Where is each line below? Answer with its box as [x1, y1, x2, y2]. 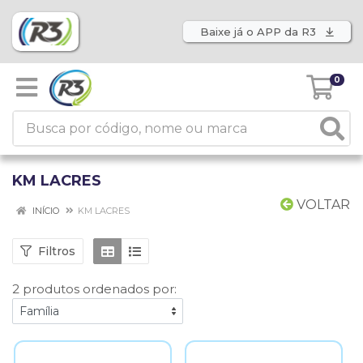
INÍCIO [30, 205, 59, 216]
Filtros [38, 243, 75, 258]
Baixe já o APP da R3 [200, 25, 319, 38]
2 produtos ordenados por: [12, 281, 177, 297]
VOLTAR [293, 197, 350, 212]
